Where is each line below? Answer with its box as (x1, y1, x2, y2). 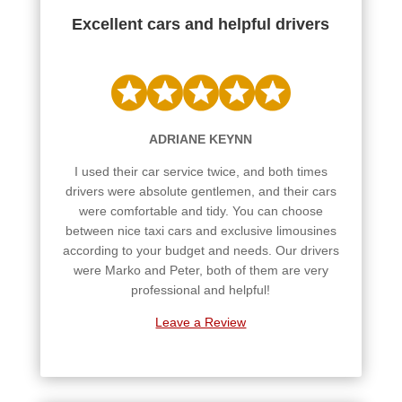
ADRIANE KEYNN (149, 131, 253, 146)
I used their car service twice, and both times (74, 163, 328, 179)
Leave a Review (155, 314, 247, 329)
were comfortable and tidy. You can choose (78, 203, 323, 218)
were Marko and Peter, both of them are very (73, 262, 328, 277)
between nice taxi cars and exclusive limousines (65, 223, 336, 238)
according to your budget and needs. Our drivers (62, 242, 339, 258)
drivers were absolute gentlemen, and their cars (65, 183, 336, 198)
